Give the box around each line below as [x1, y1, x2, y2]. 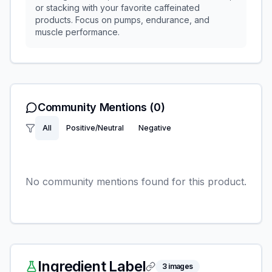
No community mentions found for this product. [25, 175, 246, 188]
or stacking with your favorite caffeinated [35, 2, 200, 13]
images [166, 262, 193, 271]
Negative [138, 123, 171, 132]
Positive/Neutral [66, 123, 124, 132]
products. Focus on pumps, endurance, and [35, 15, 209, 25]
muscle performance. [35, 27, 120, 37]
